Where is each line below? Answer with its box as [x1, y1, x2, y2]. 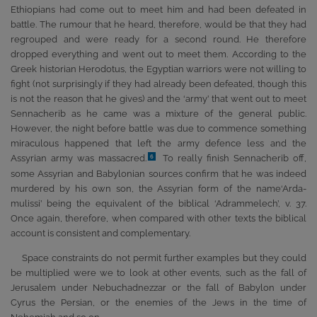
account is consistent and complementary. [11, 227, 190, 238]
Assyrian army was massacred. [11, 152, 146, 163]
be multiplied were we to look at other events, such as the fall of [11, 267, 306, 279]
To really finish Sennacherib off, [158, 152, 306, 163]
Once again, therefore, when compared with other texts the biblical [11, 212, 306, 224]
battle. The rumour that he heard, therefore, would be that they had [11, 18, 306, 30]
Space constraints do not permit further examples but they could [22, 253, 306, 264]
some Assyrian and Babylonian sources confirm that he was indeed [11, 168, 306, 179]
